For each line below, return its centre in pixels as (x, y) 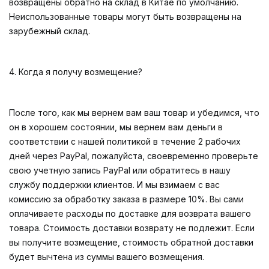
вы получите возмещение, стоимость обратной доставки (131, 242)
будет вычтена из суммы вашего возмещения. (107, 257)
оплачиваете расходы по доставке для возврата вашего (130, 213)
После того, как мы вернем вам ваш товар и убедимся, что (134, 113)
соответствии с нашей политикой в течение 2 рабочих (125, 141)
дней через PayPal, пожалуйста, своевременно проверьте (134, 156)
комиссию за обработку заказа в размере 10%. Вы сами (126, 199)
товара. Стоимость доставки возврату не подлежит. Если (132, 228)
